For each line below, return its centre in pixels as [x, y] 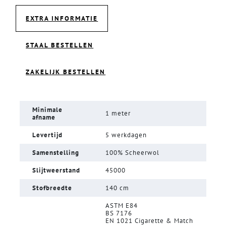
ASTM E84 [122, 205]
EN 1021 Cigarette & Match [149, 220]
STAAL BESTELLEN [60, 45]
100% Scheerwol [132, 152]
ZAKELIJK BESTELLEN [66, 72]
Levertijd [47, 135]
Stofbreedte [52, 188]
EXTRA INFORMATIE [62, 19]
